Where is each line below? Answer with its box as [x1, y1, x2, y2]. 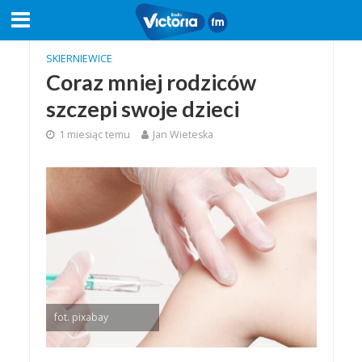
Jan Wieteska [152, 128, 213, 141]
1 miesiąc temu [58, 128, 130, 141]
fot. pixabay [53, 310, 108, 325]
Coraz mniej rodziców [45, 69, 256, 95]
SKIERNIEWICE [45, 52, 112, 65]
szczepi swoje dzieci [45, 95, 239, 122]
